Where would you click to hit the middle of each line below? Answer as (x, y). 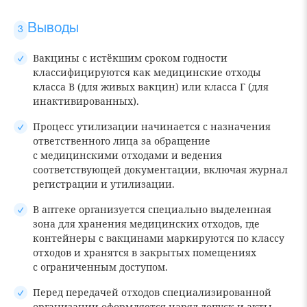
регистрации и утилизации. (104, 184)
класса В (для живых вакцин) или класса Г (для (151, 86)
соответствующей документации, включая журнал (160, 169)
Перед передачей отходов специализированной (152, 292)
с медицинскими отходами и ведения (127, 155)
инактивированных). (86, 101)
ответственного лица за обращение (122, 140)
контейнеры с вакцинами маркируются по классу (159, 238)
